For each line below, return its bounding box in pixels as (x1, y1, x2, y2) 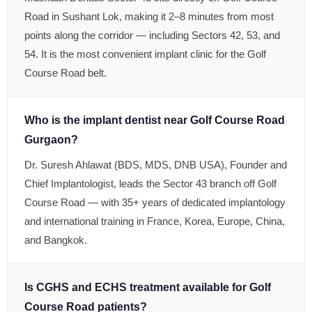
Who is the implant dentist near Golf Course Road (24, 114, 285, 126)
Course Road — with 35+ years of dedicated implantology (24, 196, 286, 208)
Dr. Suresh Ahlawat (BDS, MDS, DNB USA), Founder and (24, 159, 287, 171)
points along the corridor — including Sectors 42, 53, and (24, 29, 280, 41)
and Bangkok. (24, 234, 87, 246)
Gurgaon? (24, 134, 78, 146)
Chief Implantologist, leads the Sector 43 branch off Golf (24, 178, 276, 189)
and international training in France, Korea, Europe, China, (24, 215, 285, 227)
